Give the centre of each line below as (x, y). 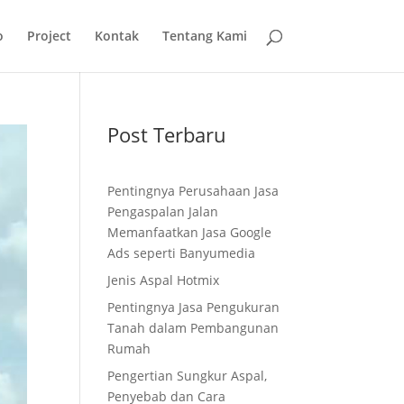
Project (49, 36)
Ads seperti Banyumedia (182, 253)
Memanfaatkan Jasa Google (190, 232)
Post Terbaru (167, 134)
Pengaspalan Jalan (163, 211)
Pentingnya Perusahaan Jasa (193, 191)
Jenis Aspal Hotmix (164, 280)
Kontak (116, 36)
